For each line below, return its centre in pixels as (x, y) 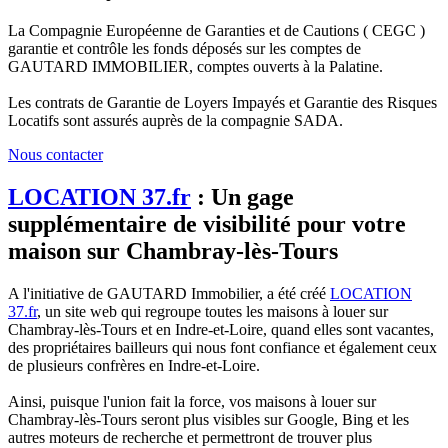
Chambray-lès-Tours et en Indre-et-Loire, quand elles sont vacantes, (221, 329)
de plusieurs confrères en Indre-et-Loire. (134, 365)
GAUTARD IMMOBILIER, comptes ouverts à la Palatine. (195, 67)
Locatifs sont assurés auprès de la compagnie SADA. (175, 121)
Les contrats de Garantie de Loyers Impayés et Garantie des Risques (222, 103)
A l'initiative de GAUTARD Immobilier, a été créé (169, 293)
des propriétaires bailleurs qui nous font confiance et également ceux (222, 347)
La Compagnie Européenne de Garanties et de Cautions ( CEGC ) (216, 31)
